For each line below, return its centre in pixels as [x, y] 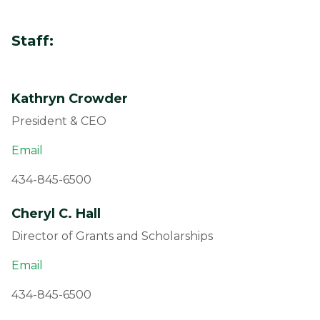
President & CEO [59, 121]
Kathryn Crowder [71, 99]
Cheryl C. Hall [56, 214]
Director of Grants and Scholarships [112, 236]
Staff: [32, 41]
